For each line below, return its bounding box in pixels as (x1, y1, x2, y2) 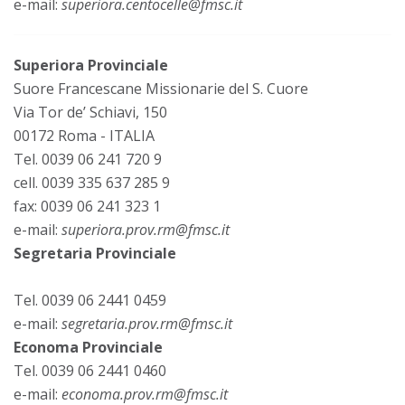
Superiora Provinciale (14, 54, 168, 75)
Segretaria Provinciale (14, 242, 176, 263)
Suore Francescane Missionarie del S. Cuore (14, 78, 308, 99)
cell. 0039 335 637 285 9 (14, 172, 170, 193)
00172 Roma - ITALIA (14, 125, 155, 146)
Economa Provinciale (14, 336, 163, 357)
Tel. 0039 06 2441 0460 (14, 360, 166, 381)
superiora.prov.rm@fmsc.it (61, 219, 230, 240)
